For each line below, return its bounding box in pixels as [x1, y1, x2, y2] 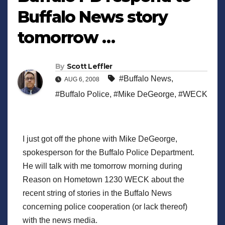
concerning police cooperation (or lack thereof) [23, 202, 187, 211]
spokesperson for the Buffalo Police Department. [23, 148, 194, 157]
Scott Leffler [66, 61, 113, 71]
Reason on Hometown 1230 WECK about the [23, 175, 184, 184]
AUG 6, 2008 [63, 75, 101, 83]
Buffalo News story [18, 7, 168, 27]
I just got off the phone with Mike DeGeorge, [23, 134, 177, 143]
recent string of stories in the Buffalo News [23, 188, 172, 197]
